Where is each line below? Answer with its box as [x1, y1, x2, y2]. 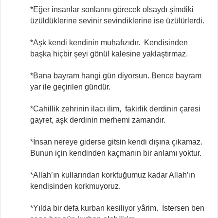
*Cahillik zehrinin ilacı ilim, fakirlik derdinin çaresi [30, 104, 201, 113]
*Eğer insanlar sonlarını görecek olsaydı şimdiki [30, 5, 194, 14]
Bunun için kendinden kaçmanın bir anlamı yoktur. [30, 148, 202, 157]
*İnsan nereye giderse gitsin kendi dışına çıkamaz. [30, 137, 203, 146]
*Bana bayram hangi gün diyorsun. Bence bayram [30, 71, 202, 80]
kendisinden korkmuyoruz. [30, 182, 121, 190]
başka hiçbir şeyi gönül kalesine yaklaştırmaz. [30, 49, 188, 58]
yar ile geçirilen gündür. [30, 82, 111, 91]
